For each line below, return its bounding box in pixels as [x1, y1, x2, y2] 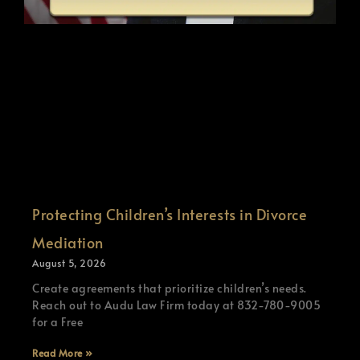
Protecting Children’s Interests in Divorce [32, 203, 307, 224]
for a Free [32, 313, 83, 329]
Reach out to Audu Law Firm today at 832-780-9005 [32, 297, 321, 313]
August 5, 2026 [32, 256, 106, 269]
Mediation [32, 231, 104, 252]
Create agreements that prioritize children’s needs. [32, 280, 307, 296]
